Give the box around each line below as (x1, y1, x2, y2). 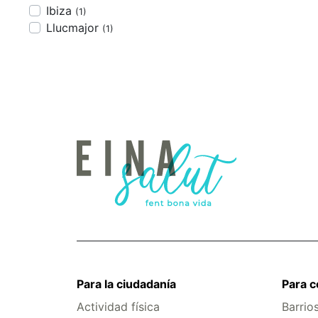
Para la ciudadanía (76, 277, 176, 291)
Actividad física (76, 300, 160, 314)
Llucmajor (46, 21, 102, 35)
